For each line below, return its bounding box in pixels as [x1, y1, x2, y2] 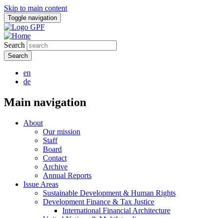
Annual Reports [43, 171, 91, 180]
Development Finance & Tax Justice [43, 197, 154, 206]
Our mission [43, 127, 80, 136]
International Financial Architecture [62, 206, 170, 215]
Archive [43, 162, 68, 171]
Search [4, 41, 25, 49]
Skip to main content [4, 4, 67, 12]
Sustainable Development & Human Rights [43, 188, 176, 197]
